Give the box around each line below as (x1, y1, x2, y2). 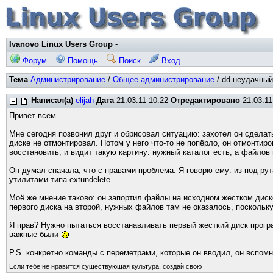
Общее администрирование (113, 75, 214, 84)
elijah (76, 96, 94, 105)
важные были (9, 230, 61, 239)
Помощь (65, 56, 98, 65)
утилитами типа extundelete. (9, 175, 113, 184)
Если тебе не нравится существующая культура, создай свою (9, 263, 202, 270)
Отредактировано (171, 96, 240, 105)
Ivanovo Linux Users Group (9, 40, 113, 49)
